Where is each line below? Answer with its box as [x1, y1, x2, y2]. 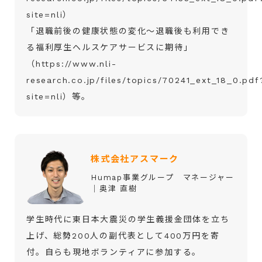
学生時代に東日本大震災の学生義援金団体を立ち [26, 214, 230, 224]
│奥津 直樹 [91, 184, 137, 193]
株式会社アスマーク [91, 153, 180, 164]
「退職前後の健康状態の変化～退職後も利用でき [26, 26, 230, 36]
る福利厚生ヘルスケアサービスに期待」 [26, 42, 193, 52]
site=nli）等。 [26, 91, 91, 101]
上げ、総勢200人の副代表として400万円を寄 [26, 230, 220, 240]
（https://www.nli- [26, 58, 117, 68]
